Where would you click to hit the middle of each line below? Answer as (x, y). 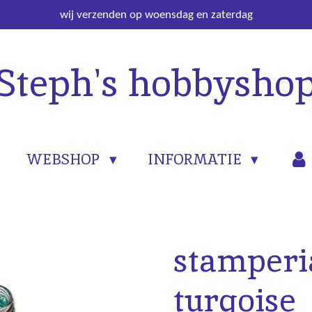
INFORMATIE (196, 159)
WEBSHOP (65, 159)
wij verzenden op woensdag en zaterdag (156, 15)
